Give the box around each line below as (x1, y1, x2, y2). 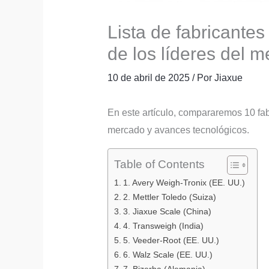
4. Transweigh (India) (122, 220, 204, 231)
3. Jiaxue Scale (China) (122, 206, 211, 216)
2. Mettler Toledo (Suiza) (122, 192, 216, 202)
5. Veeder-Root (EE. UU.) (122, 235, 219, 245)
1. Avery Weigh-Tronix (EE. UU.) (122, 177, 245, 187)
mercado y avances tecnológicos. (107, 124, 249, 135)
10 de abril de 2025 (107, 72, 192, 83)
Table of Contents (113, 157, 205, 171)
